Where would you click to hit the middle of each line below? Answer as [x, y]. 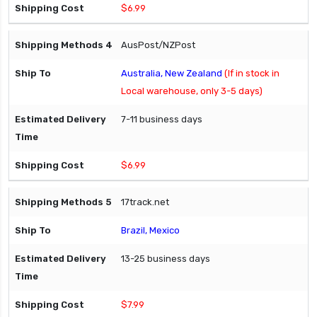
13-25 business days [166, 259]
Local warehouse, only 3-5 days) [192, 91]
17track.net [145, 202]
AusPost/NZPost [158, 45]
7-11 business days [162, 120]
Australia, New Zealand [173, 74]
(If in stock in [252, 74]
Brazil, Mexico [150, 231]
